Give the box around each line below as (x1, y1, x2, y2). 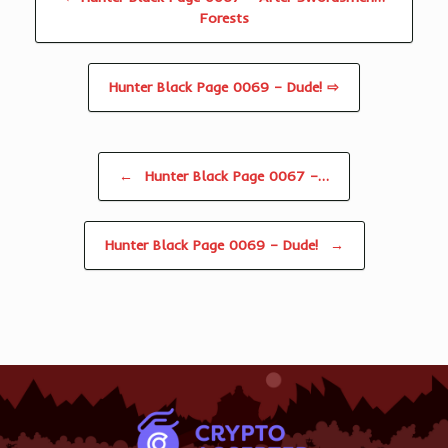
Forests (199, 9, 249, 28)
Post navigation (35, 154, 108, 170)
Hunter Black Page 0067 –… (140, 167, 329, 186)
